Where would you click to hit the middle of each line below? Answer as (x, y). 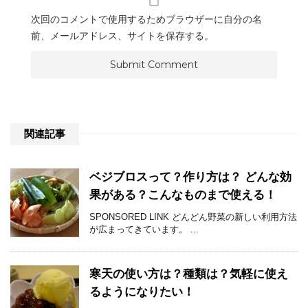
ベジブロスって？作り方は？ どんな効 (190, 177)
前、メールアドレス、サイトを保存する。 (122, 36)
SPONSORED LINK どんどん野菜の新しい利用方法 (193, 217)
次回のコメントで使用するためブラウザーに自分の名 (146, 20)
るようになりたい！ (142, 292)
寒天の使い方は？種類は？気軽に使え (189, 274)
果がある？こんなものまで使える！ (183, 195)
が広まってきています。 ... (144, 230)
